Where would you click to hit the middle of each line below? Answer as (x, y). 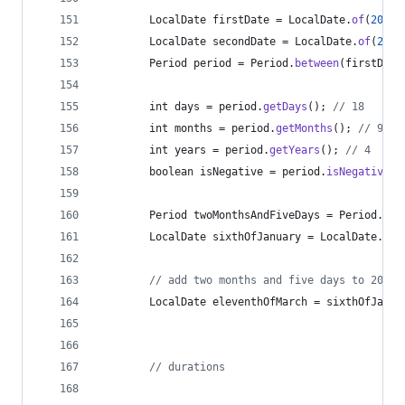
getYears (295, 150)
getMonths (304, 128)
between (317, 63)
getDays (285, 107)
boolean (171, 172)
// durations (187, 367)
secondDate (244, 42)
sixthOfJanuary (257, 237)
